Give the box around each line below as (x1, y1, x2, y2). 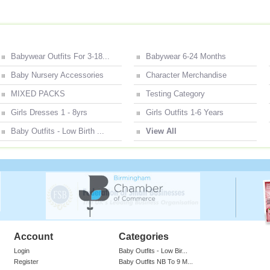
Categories (118, 231, 169, 242)
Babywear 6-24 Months (146, 52, 226, 61)
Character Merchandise (146, 71, 227, 80)
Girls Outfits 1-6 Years (146, 108, 224, 117)
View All (146, 127, 177, 136)
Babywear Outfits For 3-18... (11, 52, 110, 61)
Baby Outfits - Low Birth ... (11, 127, 104, 136)
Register (14, 258, 39, 265)
